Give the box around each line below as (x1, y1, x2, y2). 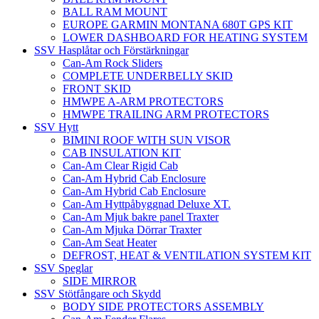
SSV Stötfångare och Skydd (34, 288, 161, 300)
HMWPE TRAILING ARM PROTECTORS (63, 108, 269, 121)
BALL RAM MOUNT (63, 6, 167, 19)
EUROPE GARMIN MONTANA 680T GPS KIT (63, 19, 293, 31)
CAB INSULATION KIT (63, 147, 181, 159)
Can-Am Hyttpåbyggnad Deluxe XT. (63, 198, 231, 211)
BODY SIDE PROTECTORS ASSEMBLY (63, 300, 264, 313)
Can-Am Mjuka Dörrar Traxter (63, 224, 202, 236)
